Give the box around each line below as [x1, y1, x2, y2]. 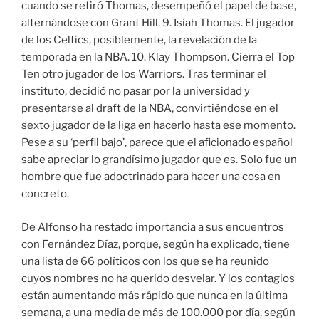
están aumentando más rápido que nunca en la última [21, 288, 288, 302]
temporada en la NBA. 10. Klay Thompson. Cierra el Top [21, 51, 295, 64]
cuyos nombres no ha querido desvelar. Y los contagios [21, 271, 295, 285]
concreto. [21, 187, 69, 201]
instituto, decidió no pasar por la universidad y [21, 85, 250, 98]
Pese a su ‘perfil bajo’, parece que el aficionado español [21, 136, 293, 150]
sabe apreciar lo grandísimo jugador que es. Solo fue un [21, 153, 297, 167]
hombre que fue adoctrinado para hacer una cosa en [21, 170, 281, 184]
